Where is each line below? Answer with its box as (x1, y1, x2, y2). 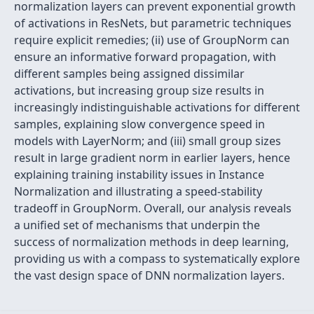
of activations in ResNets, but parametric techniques (14, 15, 292, 31)
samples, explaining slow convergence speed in (14, 116, 265, 132)
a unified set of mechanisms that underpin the (14, 217, 260, 233)
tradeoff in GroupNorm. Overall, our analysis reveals (14, 200, 292, 216)
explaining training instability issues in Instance (14, 167, 264, 182)
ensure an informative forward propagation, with (14, 49, 276, 64)
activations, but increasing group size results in (14, 83, 264, 98)
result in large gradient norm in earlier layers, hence (14, 150, 290, 165)
